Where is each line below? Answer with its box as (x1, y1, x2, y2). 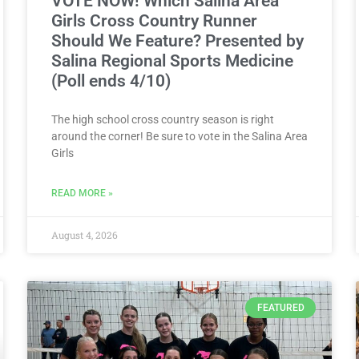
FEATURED (256, 302, 305, 314)
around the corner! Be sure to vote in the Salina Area (51, 129, 308, 143)
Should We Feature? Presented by (51, 30, 304, 50)
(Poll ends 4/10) (51, 71, 171, 91)
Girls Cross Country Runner (51, 10, 257, 30)
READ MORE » (51, 187, 113, 199)
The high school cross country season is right (51, 112, 274, 126)
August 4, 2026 (51, 228, 118, 241)
